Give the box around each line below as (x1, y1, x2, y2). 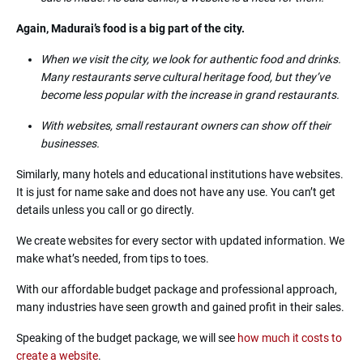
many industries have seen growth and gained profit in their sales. (16, 300, 344, 314)
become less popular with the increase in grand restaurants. (41, 88, 340, 101)
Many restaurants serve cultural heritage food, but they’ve (41, 70, 330, 83)
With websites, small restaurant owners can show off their (41, 118, 331, 132)
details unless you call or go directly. (16, 203, 194, 216)
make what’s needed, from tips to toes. (16, 251, 209, 265)
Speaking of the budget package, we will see (16, 331, 237, 344)
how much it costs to (237, 331, 342, 344)
